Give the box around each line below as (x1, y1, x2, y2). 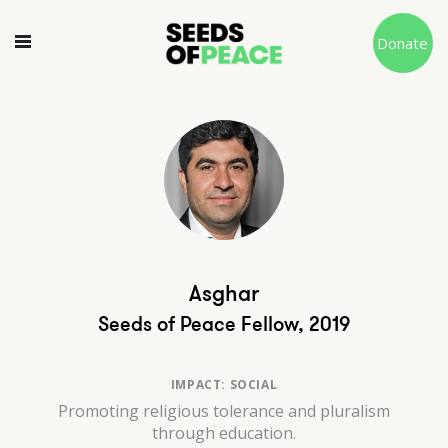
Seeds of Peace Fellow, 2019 (98, 310, 350, 338)
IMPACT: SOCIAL (170, 376, 278, 393)
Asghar (189, 278, 259, 309)
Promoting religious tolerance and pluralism (58, 400, 390, 422)
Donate (377, 33, 429, 53)
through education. (152, 422, 296, 444)
